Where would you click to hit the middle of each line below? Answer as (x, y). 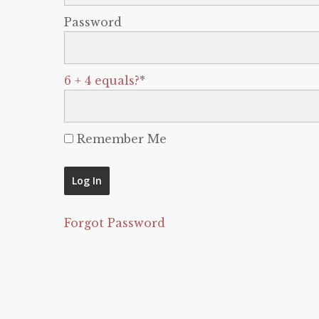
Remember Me (120, 139)
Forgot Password (115, 223)
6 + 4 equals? (102, 80)
